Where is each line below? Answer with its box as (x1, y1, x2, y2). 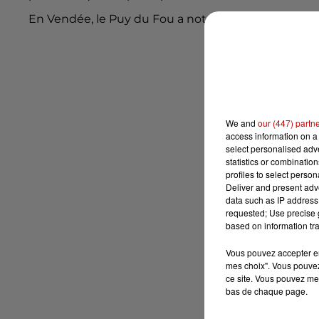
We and (226, 116, 258, 129)
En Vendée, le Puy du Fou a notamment (28, 12, 260, 26)
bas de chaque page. (226, 284, 308, 297)
